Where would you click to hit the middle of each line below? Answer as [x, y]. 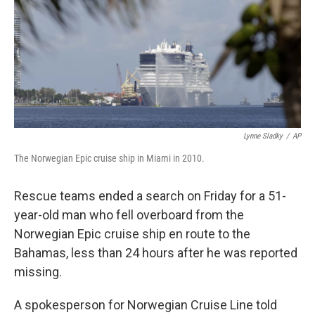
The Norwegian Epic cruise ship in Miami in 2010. [109, 158]
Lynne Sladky [263, 136]
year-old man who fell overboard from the [129, 215]
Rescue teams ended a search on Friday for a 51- [150, 196]
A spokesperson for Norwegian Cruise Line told [146, 305]
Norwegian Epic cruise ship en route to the [132, 234]
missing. [38, 272]
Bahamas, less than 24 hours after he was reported [156, 253]
